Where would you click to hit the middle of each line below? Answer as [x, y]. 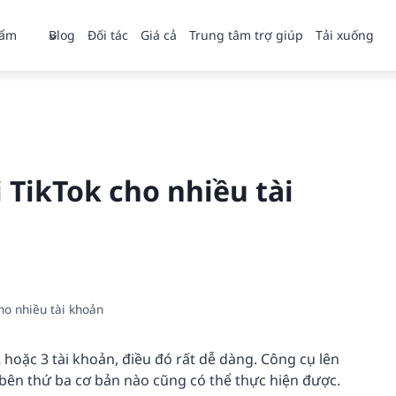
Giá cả [159, 35]
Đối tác [108, 35]
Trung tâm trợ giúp [247, 35]
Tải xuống [345, 35]
